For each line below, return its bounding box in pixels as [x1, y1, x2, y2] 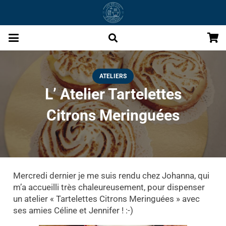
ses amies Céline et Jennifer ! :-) [13, 205, 133, 216]
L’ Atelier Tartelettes [44, 85, 182, 103]
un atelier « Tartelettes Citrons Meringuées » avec [13, 194, 200, 204]
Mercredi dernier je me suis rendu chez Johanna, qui [13, 171, 209, 181]
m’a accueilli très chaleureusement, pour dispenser [13, 182, 205, 193]
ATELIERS [99, 73, 127, 80]
